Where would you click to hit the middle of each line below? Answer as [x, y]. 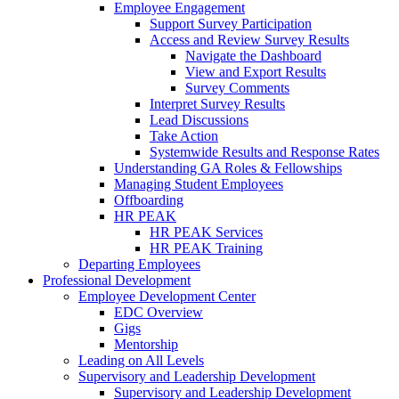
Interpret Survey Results [217, 104]
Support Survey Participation [231, 24]
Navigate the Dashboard [253, 56]
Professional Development [117, 281]
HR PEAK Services [206, 232]
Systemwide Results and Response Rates [265, 152]
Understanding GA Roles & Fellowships [228, 168]
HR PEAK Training [206, 248]
